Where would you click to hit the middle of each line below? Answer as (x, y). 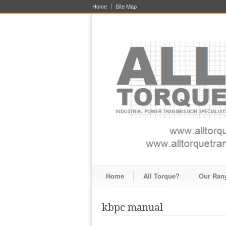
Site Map (126, 6)
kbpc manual (132, 208)
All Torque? (161, 176)
